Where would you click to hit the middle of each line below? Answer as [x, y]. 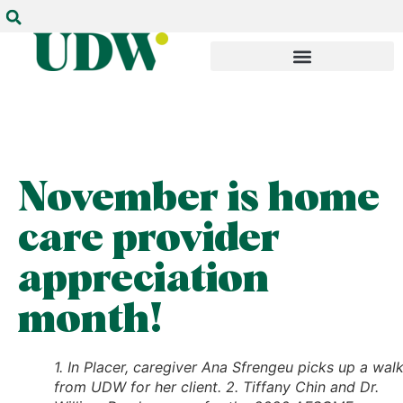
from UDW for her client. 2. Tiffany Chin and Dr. [216, 387]
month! [90, 321]
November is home [199, 199]
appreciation [143, 280]
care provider [149, 240]
